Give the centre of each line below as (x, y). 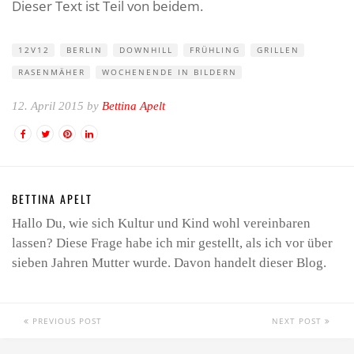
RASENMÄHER (52, 72)
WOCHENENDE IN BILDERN (169, 72)
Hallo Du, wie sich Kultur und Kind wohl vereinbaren (161, 223)
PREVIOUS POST (66, 321)
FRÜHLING (215, 50)
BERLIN (85, 50)
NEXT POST (298, 321)
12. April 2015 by (57, 106)
